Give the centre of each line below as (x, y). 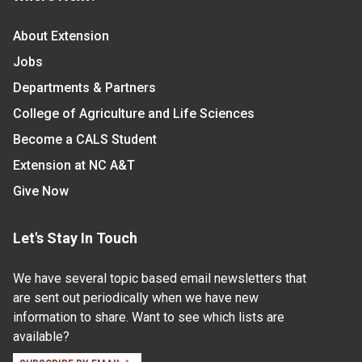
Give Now (41, 192)
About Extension (61, 36)
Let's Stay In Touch (75, 238)
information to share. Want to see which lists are (149, 318)
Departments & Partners (84, 88)
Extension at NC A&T (74, 166)
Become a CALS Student (85, 140)
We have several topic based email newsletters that (160, 279)
